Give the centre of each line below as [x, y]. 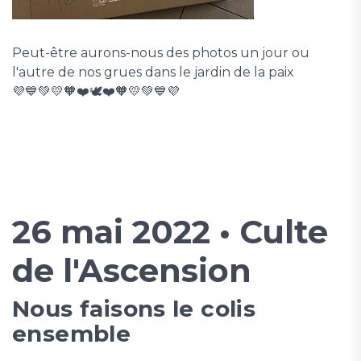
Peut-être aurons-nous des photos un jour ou [161, 53]
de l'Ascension [132, 271]
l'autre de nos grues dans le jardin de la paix [153, 73]
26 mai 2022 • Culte [170, 232]
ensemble [72, 334]
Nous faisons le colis [134, 309]
